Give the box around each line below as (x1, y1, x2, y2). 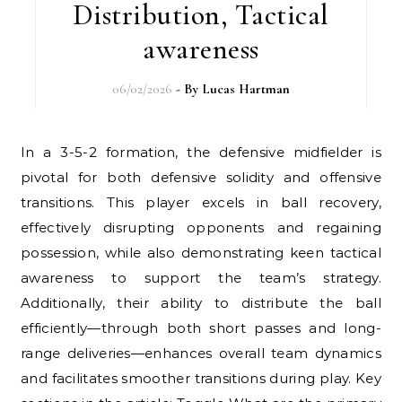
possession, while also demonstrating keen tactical (21, 243, 381, 261)
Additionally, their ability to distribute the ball (21, 293, 381, 311)
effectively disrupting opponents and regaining (21, 218, 381, 236)
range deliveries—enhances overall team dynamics (21, 344, 381, 362)
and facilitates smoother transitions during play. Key (21, 369, 381, 387)
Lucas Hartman (201, 80, 290, 97)
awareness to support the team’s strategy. (21, 268, 381, 286)
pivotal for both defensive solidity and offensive (21, 168, 381, 186)
